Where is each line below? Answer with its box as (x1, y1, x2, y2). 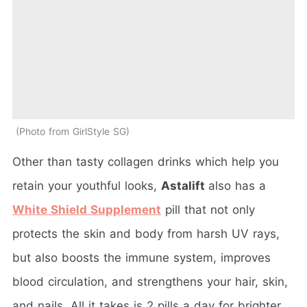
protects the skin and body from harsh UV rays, (12, 227, 280, 241)
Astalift (161, 179, 208, 193)
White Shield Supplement (12, 203, 161, 217)
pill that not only (161, 203, 255, 217)
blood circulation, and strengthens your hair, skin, (12, 275, 288, 289)
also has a (208, 179, 266, 193)
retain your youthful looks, (12, 179, 161, 193)
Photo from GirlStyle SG (19, 125, 126, 138)
